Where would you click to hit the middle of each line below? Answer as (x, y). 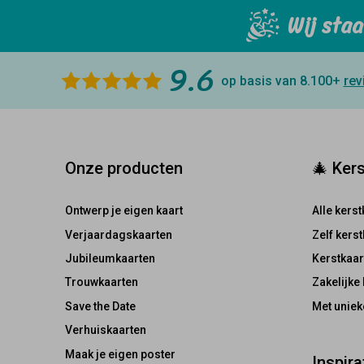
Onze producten (123, 169)
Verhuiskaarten (105, 330)
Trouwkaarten (101, 282)
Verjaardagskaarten (118, 234)
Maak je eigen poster (120, 354)
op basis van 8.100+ (282, 80)
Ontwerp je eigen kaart (123, 211)
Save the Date (100, 306)
